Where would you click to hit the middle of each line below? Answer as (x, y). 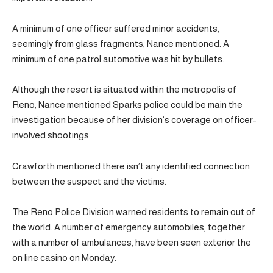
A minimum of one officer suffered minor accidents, (116, 28)
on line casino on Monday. (65, 257)
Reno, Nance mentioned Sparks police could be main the (127, 105)
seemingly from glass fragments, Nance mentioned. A (121, 43)
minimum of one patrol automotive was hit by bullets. (118, 58)
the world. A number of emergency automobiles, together (129, 227)
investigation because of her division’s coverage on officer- (134, 120)
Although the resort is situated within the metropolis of (124, 89)
